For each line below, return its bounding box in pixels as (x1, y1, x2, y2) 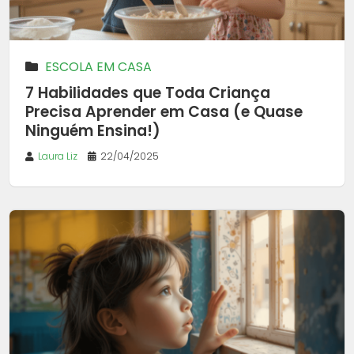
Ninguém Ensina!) (25, 119, 160, 141)
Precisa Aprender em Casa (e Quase (25, 100, 303, 122)
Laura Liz (38, 149, 77, 163)
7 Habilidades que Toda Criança (25, 81, 270, 104)
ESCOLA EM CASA (45, 57, 152, 76)
